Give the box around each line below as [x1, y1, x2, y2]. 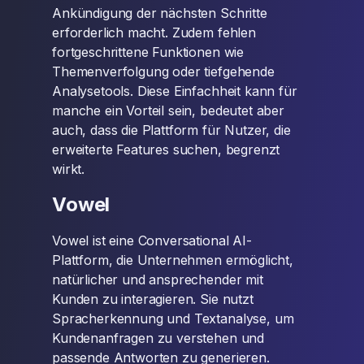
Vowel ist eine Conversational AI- [52, 232, 252, 249]
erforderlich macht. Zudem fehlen [52, 24, 256, 41]
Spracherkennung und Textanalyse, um [52, 310, 294, 327]
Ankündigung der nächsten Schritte [52, 5, 267, 21]
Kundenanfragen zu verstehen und [52, 330, 265, 346]
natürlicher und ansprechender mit [52, 271, 263, 288]
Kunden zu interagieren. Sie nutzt [52, 291, 253, 307]
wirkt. [52, 161, 85, 177]
